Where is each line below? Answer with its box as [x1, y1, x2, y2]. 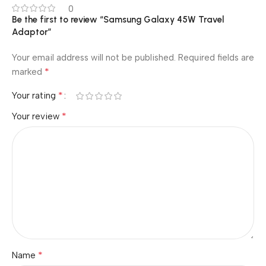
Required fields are [178, 52, 254, 63]
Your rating [12, 90, 58, 101]
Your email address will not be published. [12, 52, 176, 63]
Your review [12, 111, 62, 122]
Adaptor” [12, 27, 52, 37]
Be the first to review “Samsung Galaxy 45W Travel [12, 14, 224, 25]
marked [12, 66, 45, 77]
